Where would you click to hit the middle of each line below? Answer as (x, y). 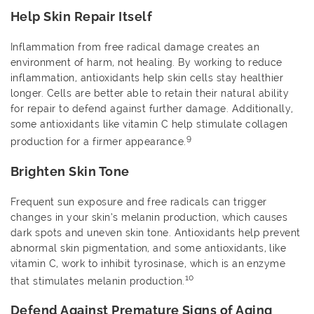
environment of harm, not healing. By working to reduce (146, 62)
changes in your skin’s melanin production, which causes (149, 217)
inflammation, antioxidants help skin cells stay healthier (147, 78)
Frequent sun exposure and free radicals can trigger (139, 202)
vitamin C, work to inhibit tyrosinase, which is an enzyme (148, 263)
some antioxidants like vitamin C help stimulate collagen (149, 124)
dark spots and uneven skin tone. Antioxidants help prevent (156, 232)
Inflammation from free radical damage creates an (135, 47)
